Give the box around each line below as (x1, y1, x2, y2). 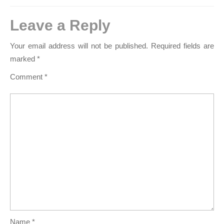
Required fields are (151, 41, 214, 50)
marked (10, 54, 37, 63)
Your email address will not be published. (10, 41, 148, 50)
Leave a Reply (10, 17, 110, 33)
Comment (10, 72, 44, 81)
